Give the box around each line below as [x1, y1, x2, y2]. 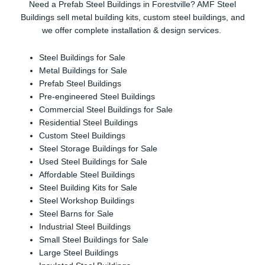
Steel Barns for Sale [39, 209, 114, 219]
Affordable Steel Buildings [39, 170, 135, 180]
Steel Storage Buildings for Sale [39, 144, 158, 154]
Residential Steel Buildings [39, 118, 138, 128]
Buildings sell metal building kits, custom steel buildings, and [20, 13, 245, 22]
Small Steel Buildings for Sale [39, 235, 149, 245]
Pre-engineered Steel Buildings [39, 92, 156, 102]
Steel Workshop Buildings [39, 196, 135, 206]
